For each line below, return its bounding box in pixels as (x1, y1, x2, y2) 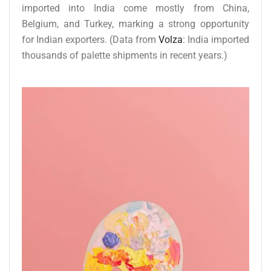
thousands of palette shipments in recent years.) (22, 49, 227, 61)
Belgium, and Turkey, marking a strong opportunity (22, 18, 249, 30)
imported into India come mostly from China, (22, 2, 249, 14)
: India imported (183, 33, 249, 45)
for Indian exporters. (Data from (22, 33, 158, 45)
